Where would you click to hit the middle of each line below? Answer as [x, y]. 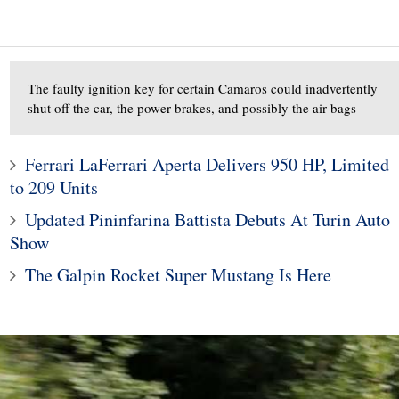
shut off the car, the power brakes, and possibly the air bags [192, 108]
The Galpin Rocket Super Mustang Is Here [178, 275]
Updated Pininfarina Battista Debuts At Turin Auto [208, 220]
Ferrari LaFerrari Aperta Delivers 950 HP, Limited [207, 164]
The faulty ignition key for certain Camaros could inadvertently [203, 88]
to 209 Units [54, 187]
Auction [41, 278]
